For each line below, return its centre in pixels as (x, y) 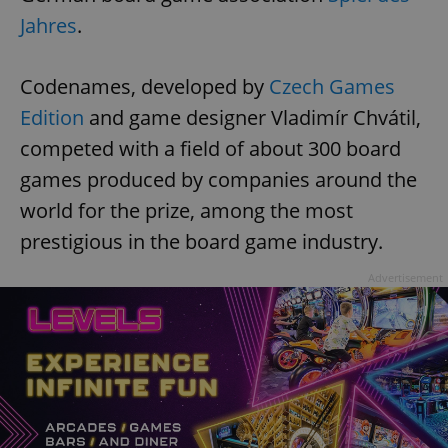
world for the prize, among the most (186, 211)
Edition (52, 118)
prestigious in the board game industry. (204, 242)
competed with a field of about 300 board (210, 149)
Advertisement (405, 278)
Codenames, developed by (144, 87)
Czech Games (332, 87)
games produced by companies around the (218, 180)
